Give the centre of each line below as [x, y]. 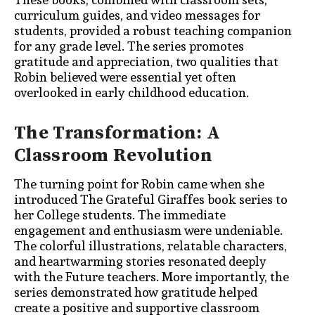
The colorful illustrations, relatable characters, [150, 246]
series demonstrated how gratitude [115, 292]
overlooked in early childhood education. [131, 92]
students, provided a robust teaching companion [153, 30]
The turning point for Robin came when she [139, 184]
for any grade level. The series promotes [129, 46]
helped [237, 292]
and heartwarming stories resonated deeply [140, 262]
